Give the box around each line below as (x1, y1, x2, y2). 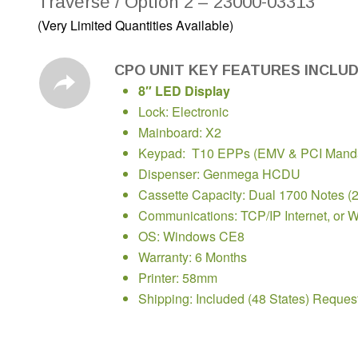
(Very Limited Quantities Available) (37, 16, 233, 35)
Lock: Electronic (137, 102, 229, 121)
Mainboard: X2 (137, 123, 221, 142)
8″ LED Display (137, 82, 230, 101)
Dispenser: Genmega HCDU (137, 165, 300, 184)
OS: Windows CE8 (137, 227, 245, 246)
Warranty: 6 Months (137, 248, 247, 267)
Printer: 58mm (137, 268, 217, 288)
